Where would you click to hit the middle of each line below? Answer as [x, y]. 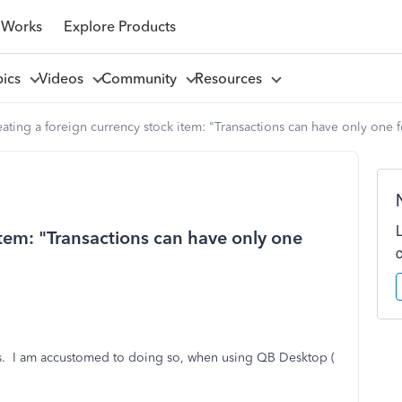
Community [142, 78]
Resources [232, 78]
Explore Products [119, 26]
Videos [64, 78]
